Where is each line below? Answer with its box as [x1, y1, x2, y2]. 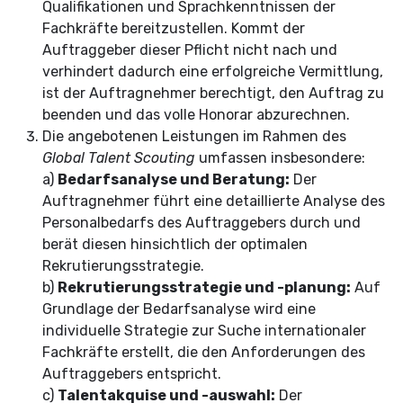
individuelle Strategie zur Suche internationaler [42, 322, 366, 339]
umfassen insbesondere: [195, 149, 365, 166]
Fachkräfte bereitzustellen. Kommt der [42, 20, 305, 37]
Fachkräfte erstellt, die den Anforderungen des [42, 344, 365, 361]
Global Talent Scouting [42, 149, 195, 166]
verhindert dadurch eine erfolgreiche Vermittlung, [42, 63, 383, 80]
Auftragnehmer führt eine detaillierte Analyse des [42, 193, 385, 210]
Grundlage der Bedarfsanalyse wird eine [42, 300, 316, 318]
